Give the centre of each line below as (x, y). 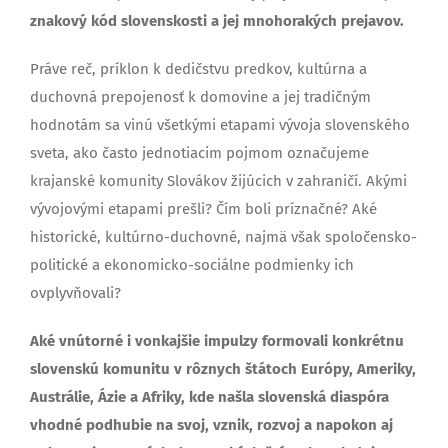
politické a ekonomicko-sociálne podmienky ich (192, 265)
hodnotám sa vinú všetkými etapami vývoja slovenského (220, 125)
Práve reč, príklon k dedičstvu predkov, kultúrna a (198, 69)
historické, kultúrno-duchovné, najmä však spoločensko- (223, 237)
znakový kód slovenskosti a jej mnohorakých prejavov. (217, 21)
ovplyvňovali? (75, 293)
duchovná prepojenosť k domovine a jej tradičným (200, 97)
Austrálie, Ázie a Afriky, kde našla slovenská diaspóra (209, 397)
